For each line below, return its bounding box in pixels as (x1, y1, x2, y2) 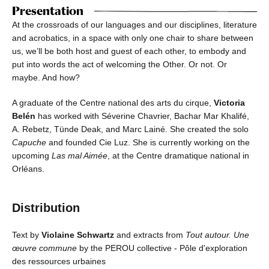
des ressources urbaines (12, 256, 106, 266)
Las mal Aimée (52, 150, 107, 160)
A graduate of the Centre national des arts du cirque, (12, 97, 214, 107)
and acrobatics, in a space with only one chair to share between (12, 32, 253, 43)
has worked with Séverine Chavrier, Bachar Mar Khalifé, (38, 110, 249, 121)
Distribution (12, 201, 80, 214)
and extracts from (116, 229, 186, 240)
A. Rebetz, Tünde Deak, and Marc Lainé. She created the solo (12, 124, 249, 134)
